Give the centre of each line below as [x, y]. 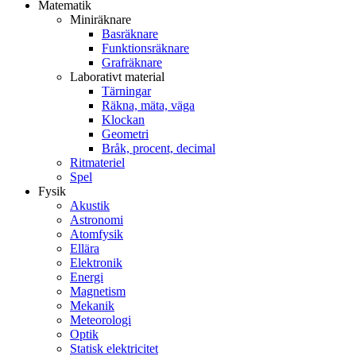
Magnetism [98, 291]
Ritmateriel [97, 162]
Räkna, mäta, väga [148, 105]
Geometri [125, 133]
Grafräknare [132, 62]
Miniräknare [101, 19]
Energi [87, 277]
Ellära [85, 248]
